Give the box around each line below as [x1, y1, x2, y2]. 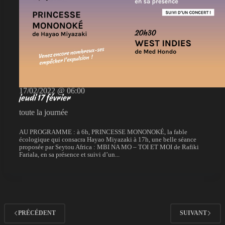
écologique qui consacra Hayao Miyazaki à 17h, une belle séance [19, 136, 196, 143]
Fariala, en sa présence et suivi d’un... [19, 151, 120, 158]
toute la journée [19, 107, 68, 117]
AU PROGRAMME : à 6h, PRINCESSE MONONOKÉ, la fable [19, 128, 187, 136]
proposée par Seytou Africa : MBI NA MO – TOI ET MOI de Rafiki [19, 143, 199, 151]
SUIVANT [180, 209, 207, 217]
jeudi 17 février [19, 92, 71, 102]
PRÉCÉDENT [18, 209, 56, 217]
